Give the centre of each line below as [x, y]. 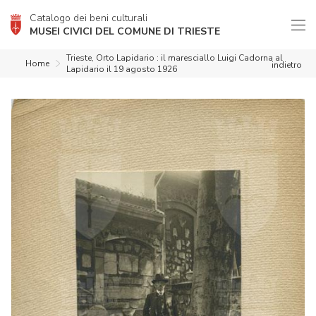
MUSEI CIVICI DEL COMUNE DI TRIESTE [125, 31]
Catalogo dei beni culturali [89, 18]
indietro [287, 65]
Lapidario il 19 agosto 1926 [121, 69]
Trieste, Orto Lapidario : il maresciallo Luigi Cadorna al [174, 58]
